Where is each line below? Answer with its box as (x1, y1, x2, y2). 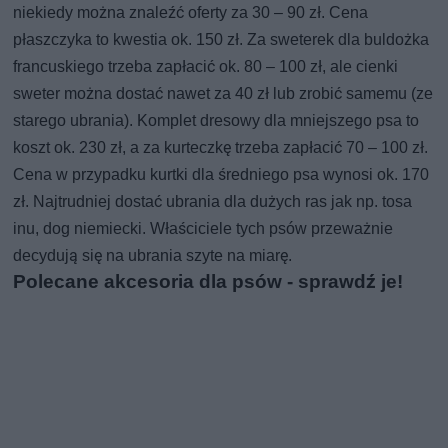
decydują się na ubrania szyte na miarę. (13, 246, 293, 266)
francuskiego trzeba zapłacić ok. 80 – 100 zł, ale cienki (13, 57, 399, 77)
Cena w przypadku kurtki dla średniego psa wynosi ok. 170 (13, 165, 430, 185)
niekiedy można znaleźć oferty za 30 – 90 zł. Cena (13, 3, 369, 23)
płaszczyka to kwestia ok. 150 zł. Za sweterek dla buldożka (13, 30, 430, 50)
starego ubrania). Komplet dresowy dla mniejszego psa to (13, 111, 420, 131)
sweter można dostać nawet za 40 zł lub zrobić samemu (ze (13, 84, 434, 104)
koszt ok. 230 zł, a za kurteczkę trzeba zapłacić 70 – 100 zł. (13, 138, 429, 158)
